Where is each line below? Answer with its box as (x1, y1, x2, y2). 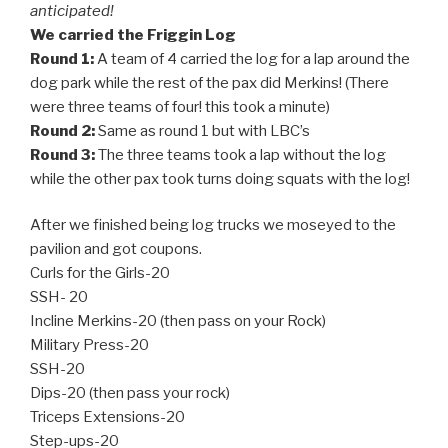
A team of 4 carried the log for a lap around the (94, 49, 410, 68)
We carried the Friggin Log (30, 25, 236, 44)
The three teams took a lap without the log (98, 145, 386, 164)
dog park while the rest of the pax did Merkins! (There (30, 73, 389, 92)
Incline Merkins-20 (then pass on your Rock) (30, 312, 326, 331)
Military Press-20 (30, 336, 149, 355)
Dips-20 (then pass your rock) (30, 384, 230, 403)
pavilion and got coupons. (30, 240, 202, 259)
